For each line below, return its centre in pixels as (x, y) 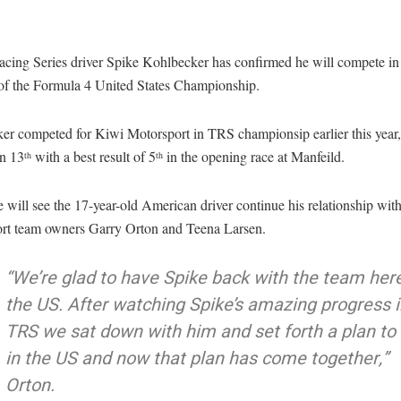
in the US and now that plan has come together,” (197, 358)
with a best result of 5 (94, 156)
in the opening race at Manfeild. (254, 156)
